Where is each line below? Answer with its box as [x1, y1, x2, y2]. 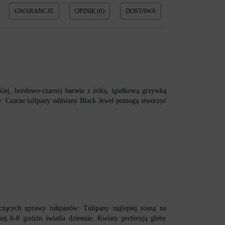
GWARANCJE [15, 7, 54, 15]
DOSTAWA [126, 7, 156, 15]
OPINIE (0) [75, 7, 104, 15]
